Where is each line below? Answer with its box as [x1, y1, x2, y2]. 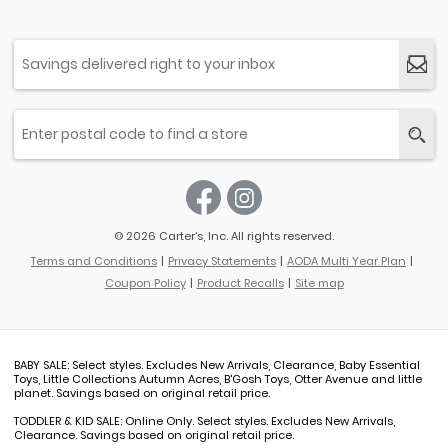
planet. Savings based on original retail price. [14, 385, 270, 402]
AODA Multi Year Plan [287, 253, 406, 270]
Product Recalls [196, 275, 284, 292]
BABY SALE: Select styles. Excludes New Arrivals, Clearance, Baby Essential [14, 357, 420, 374]
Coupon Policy [104, 275, 186, 292]
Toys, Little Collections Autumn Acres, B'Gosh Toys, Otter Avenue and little [14, 371, 422, 388]
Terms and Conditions [31, 253, 157, 270]
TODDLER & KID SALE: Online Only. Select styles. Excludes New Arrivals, [14, 413, 395, 430]
